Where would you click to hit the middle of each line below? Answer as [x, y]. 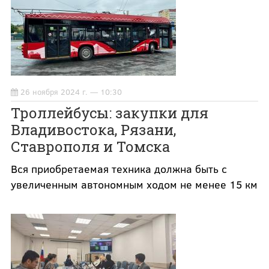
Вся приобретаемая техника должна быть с [119, 169]
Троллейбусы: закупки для [109, 113]
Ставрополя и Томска [90, 147]
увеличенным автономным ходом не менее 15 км [134, 185]
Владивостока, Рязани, [93, 130]
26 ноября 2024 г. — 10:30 [71, 92]
